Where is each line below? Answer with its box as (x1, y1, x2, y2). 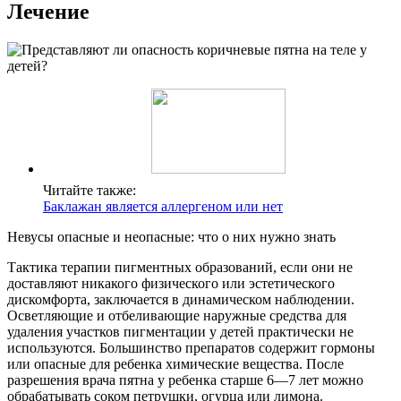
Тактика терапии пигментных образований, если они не (7, 260, 353, 276)
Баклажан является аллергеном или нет (43, 199, 283, 215)
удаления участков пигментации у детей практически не (7, 324, 354, 340)
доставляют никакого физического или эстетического (7, 276, 335, 292)
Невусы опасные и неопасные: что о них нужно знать (7, 229, 336, 245)
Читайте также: (43, 183, 136, 199)
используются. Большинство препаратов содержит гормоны (7, 340, 375, 356)
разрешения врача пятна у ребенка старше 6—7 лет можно (7, 372, 363, 388)
